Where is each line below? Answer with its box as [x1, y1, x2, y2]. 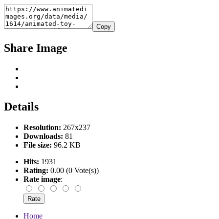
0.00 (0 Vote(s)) [48, 166, 99, 175]
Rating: [23, 166, 48, 175]
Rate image [23, 175, 61, 184]
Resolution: [23, 123, 61, 132]
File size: [23, 141, 52, 150]
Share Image [4, 41, 67, 54]
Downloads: [23, 132, 63, 141]
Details [4, 100, 39, 113]
